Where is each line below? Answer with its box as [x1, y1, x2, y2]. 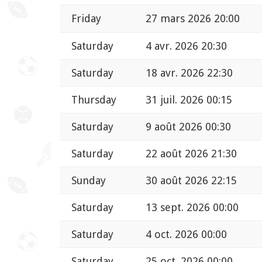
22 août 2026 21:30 [146, 147, 237, 160]
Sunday [71, 174, 106, 187]
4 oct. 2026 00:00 [146, 227, 227, 240]
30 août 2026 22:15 [146, 174, 237, 187]
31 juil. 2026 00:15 [146, 93, 232, 106]
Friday [71, 12, 101, 25]
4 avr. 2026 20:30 [146, 39, 227, 52]
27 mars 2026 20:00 [146, 12, 240, 25]
